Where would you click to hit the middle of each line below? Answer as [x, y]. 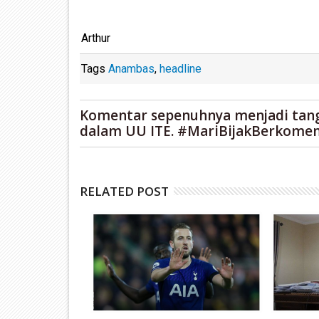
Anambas [131, 68]
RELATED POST [124, 191]
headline [181, 68]
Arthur [96, 38]
